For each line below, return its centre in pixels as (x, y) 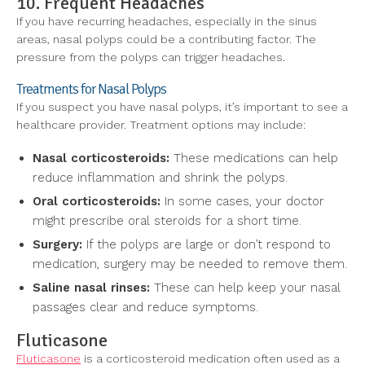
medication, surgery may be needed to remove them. (190, 264)
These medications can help (254, 158)
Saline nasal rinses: (91, 288)
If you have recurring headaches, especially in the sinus (167, 22)
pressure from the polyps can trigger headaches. (151, 57)
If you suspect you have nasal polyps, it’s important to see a (182, 107)
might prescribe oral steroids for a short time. (167, 221)
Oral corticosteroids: (97, 202)
